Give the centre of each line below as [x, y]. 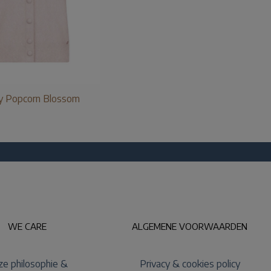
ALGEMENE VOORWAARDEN [190, 226]
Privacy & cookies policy [190, 263]
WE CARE [27, 226]
